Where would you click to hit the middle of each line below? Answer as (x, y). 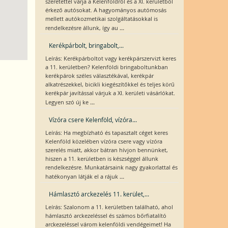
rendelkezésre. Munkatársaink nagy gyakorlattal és (111, 167)
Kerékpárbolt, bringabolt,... (86, 45)
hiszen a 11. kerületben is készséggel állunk (102, 159)
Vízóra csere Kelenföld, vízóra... (93, 120)
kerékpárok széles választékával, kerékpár (99, 76)
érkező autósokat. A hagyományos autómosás (106, 10)
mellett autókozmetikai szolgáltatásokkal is (101, 19)
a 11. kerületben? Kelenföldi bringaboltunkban (106, 67)
